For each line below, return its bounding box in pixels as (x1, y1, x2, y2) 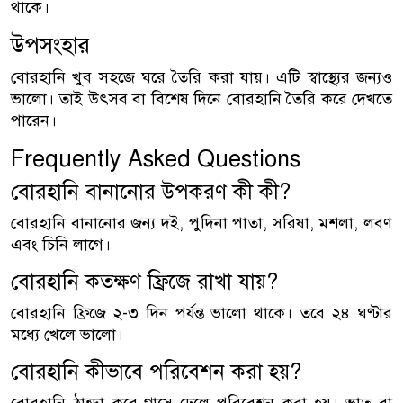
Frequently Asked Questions (11, 145, 300, 174)
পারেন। (11, 111, 57, 131)
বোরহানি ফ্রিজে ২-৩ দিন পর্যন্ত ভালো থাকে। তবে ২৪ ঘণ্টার (11, 303, 392, 324)
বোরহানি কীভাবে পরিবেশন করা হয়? (11, 359, 301, 386)
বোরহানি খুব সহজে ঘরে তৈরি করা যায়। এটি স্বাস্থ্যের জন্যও (11, 67, 392, 88)
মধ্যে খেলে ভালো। (11, 325, 123, 345)
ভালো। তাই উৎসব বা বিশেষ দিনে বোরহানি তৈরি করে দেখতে (11, 89, 392, 110)
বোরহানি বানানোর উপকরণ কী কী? (11, 179, 291, 206)
